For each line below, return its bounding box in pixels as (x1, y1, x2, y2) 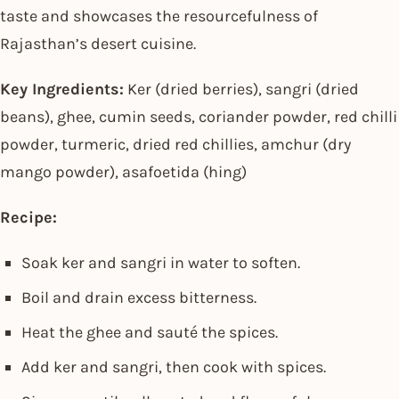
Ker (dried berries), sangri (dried (124, 79, 359, 100)
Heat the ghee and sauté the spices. (21, 322, 278, 343)
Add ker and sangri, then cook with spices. (21, 357, 326, 378)
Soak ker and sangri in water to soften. (21, 253, 300, 273)
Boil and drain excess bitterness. (21, 288, 256, 308)
